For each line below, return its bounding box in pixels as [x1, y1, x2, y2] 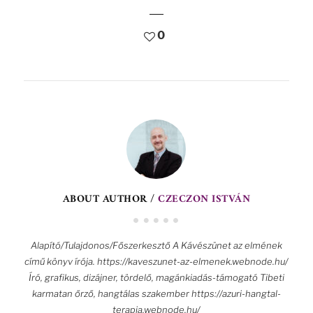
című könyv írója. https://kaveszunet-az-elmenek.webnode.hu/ [24, 256, 289, 268]
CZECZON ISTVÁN [158, 190, 251, 210]
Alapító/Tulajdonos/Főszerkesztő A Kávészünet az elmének [30, 240, 282, 252]
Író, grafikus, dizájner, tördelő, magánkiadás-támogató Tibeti [28, 272, 284, 284]
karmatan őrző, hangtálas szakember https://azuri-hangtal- [31, 288, 281, 300]
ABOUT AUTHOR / [62, 190, 159, 210]
